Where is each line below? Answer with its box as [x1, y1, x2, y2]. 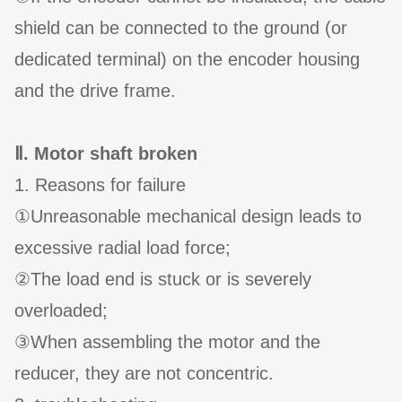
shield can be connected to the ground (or [14, 18, 347, 39]
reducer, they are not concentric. [14, 363, 274, 384]
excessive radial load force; [14, 238, 231, 258]
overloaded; [14, 301, 108, 321]
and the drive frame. [14, 81, 176, 101]
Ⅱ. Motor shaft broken [14, 144, 197, 164]
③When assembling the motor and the [14, 332, 320, 353]
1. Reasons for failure [14, 175, 186, 196]
